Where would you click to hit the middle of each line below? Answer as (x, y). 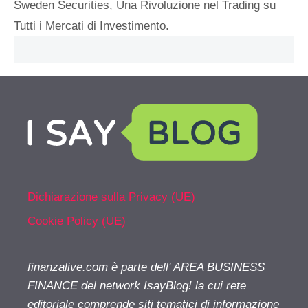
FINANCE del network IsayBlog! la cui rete (137, 286)
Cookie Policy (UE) (77, 221)
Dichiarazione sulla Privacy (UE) (111, 197)
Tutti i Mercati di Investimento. (91, 25)
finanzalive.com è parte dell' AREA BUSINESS (146, 267)
